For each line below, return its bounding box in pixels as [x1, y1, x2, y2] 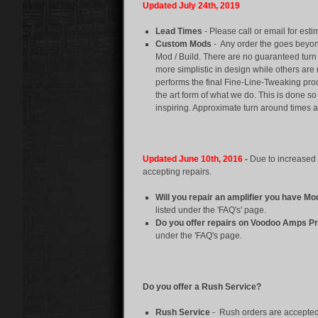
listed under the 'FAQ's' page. [155, 205, 266, 215]
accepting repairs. [143, 167, 212, 177]
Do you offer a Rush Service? [143, 282, 263, 292]
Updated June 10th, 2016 [143, 154, 245, 164]
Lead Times [155, 26, 204, 36]
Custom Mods [155, 39, 212, 49]
